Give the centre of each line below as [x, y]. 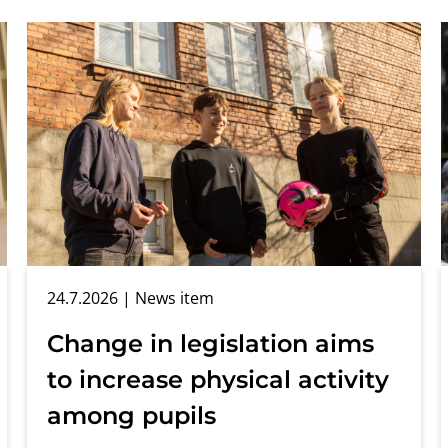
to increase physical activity [217, 379]
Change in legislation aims [210, 343]
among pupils [131, 415]
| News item [165, 297]
